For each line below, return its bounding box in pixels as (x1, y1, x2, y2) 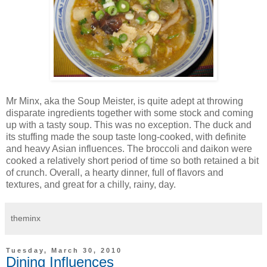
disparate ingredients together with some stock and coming (6, 107, 253, 118)
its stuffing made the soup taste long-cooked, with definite (6, 131, 246, 142)
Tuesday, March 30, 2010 (6, 246, 122, 254)
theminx (11, 213, 41, 223)
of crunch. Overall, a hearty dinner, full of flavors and (6, 167, 223, 178)
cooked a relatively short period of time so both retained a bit (6, 155, 259, 166)
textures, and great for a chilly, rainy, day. (6, 179, 176, 190)
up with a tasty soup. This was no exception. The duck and (6, 119, 252, 130)
